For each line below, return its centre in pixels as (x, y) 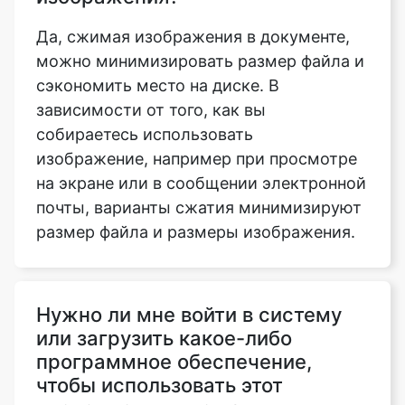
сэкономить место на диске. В (158, 14)
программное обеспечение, (174, 291)
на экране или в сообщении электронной (201, 112)
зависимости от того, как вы (151, 39)
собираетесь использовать (145, 63)
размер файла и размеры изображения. (196, 161)
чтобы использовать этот (160, 314)
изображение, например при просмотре (197, 88)
